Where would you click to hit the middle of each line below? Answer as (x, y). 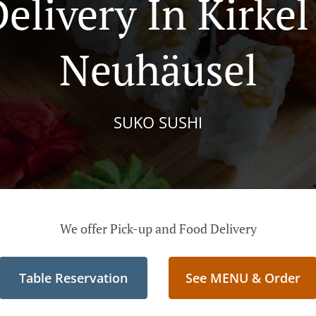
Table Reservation (73, 278)
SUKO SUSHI (158, 122)
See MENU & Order (243, 278)
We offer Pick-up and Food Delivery (158, 229)
